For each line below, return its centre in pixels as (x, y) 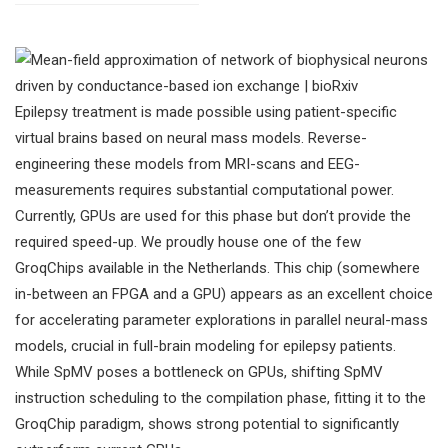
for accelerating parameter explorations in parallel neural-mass (221, 320)
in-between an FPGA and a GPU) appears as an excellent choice (224, 294)
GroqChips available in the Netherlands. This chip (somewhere (217, 268)
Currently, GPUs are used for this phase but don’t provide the (213, 216)
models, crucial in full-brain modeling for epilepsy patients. (205, 346)
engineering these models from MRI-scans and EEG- (187, 164)
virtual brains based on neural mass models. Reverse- (191, 138)
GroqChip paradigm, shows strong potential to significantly (207, 424)
